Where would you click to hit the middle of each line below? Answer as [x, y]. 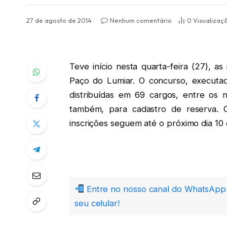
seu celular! [97, 203]
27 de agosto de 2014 [59, 20]
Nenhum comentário [141, 20]
